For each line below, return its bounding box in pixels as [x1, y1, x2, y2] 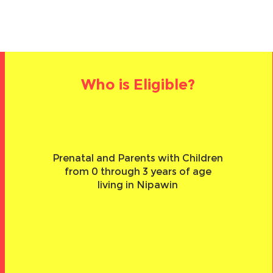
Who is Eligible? [80, 76, 195, 93]
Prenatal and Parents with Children [52, 152, 224, 164]
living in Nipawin [97, 179, 179, 191]
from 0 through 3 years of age [64, 166, 211, 177]
